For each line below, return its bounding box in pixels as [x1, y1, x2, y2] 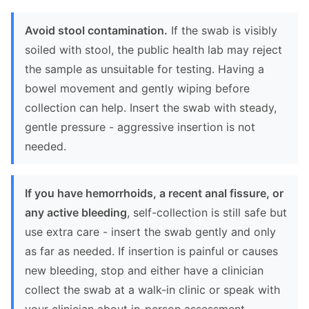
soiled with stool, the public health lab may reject [25, 43, 282, 57]
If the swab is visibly [168, 23, 277, 37]
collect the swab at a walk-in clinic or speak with [25, 283, 280, 297]
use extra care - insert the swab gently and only [25, 225, 276, 239]
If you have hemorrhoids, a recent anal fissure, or [25, 186, 283, 200]
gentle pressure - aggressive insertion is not [25, 120, 255, 134]
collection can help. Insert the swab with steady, [25, 101, 277, 114]
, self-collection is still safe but [127, 206, 287, 219]
